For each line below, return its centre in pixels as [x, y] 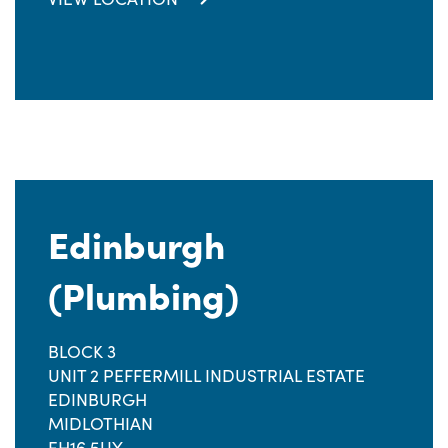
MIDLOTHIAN [100, 423]
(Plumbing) [143, 293]
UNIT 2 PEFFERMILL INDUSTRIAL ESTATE [206, 375]
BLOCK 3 [82, 351]
